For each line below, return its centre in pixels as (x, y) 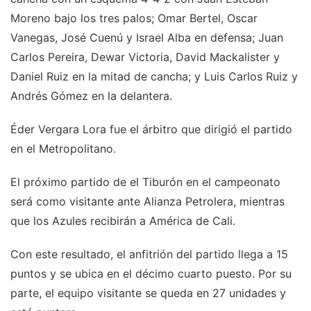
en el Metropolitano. (63, 149)
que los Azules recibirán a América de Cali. (123, 221)
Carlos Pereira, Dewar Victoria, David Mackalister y (145, 57)
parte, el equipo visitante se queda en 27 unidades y (148, 293)
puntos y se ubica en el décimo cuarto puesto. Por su (151, 274)
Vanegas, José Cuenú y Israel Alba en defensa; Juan (147, 38)
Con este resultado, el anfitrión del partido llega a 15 (149, 254)
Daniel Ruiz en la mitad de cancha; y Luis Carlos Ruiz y (154, 77)
